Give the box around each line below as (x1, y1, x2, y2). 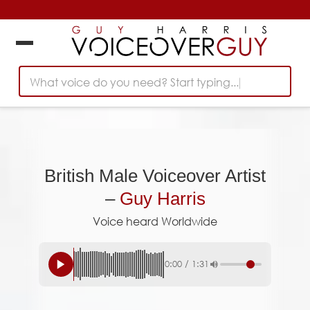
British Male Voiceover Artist (44, 166, 266, 186)
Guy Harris (119, 189, 206, 209)
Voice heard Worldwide (93, 214, 217, 229)
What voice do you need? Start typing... (30, 74, 239, 89)
